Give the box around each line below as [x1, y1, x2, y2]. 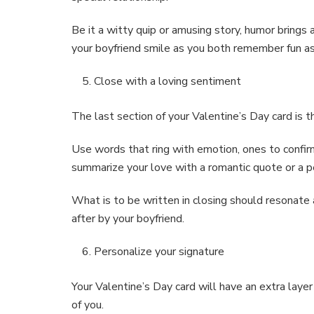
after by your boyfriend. [71, 211, 184, 227]
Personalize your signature [94, 244, 224, 260]
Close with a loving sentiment [94, 74, 241, 90]
